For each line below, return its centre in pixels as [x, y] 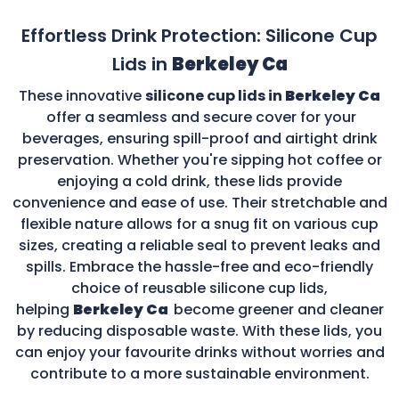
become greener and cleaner [278, 309]
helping [44, 309]
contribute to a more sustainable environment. [199, 373]
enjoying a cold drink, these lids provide [199, 181]
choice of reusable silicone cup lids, [199, 288]
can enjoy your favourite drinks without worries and [199, 352]
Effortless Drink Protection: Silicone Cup [199, 35]
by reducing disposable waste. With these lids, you [199, 330]
